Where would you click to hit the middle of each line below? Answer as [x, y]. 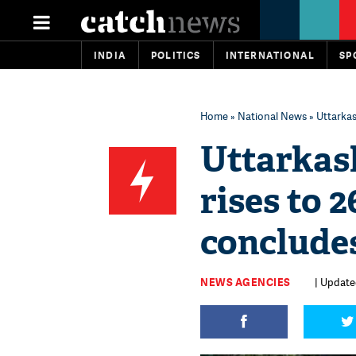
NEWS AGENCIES [246, 282]
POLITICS [176, 55]
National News [272, 116]
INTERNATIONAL [270, 55]
